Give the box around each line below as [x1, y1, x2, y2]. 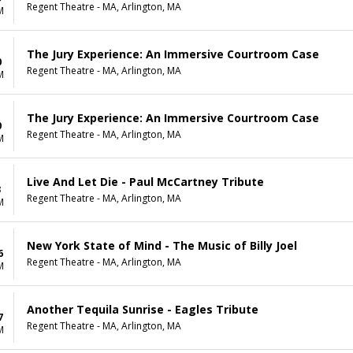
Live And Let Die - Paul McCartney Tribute [27, 174, 264, 190]
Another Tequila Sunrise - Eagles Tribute [27, 302, 258, 318]
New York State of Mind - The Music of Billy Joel [27, 238, 297, 254]
